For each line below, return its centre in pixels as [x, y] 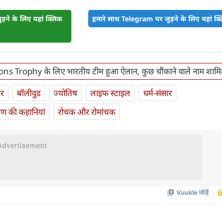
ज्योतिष [65, 93]
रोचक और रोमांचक [87, 112]
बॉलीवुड [29, 93]
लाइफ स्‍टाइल [110, 93]
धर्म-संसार [158, 93]
